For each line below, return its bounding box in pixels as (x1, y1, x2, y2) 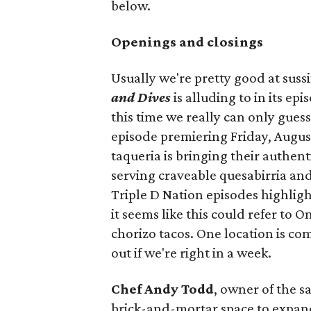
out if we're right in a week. (111, 244, 271, 261)
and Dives (111, 89, 171, 106)
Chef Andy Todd (111, 280, 214, 297)
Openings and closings (111, 33, 263, 50)
